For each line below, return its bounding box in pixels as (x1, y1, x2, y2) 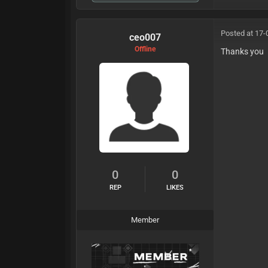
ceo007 (129, 31, 162, 43)
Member (131, 215, 160, 224)
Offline (135, 44, 156, 53)
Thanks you (221, 46, 264, 56)
